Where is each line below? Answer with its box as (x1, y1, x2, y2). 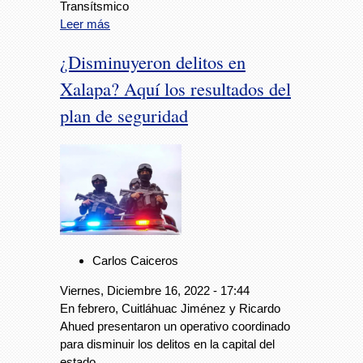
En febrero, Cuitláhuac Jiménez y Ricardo (60, 301, 280, 316)
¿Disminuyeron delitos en (60, 49, 246, 74)
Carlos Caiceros (92, 254, 178, 268)
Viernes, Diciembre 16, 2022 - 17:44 (60, 284, 250, 298)
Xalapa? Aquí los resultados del (60, 75, 291, 100)
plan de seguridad (60, 102, 188, 127)
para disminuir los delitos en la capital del (60, 337, 275, 352)
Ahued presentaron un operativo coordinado (60, 319, 290, 334)
